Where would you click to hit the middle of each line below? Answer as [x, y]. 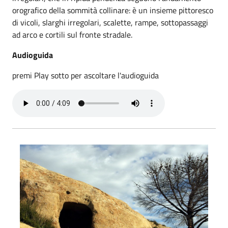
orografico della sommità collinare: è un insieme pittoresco [113, 10]
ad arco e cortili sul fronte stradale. [72, 35]
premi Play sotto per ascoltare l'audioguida [85, 75]
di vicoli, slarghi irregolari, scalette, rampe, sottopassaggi [110, 22]
